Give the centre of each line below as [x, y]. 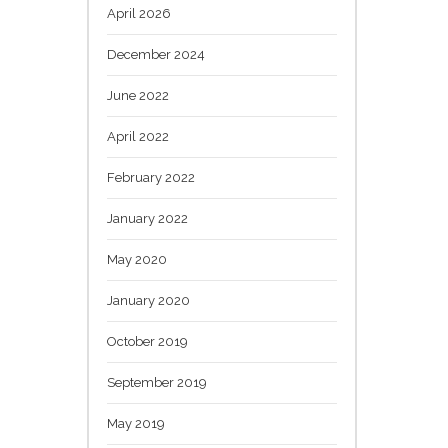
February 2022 [151, 177]
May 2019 [136, 423]
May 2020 [137, 259]
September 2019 [157, 382]
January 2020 [148, 300]
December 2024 [156, 54]
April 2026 [139, 13]
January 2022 [147, 218]
